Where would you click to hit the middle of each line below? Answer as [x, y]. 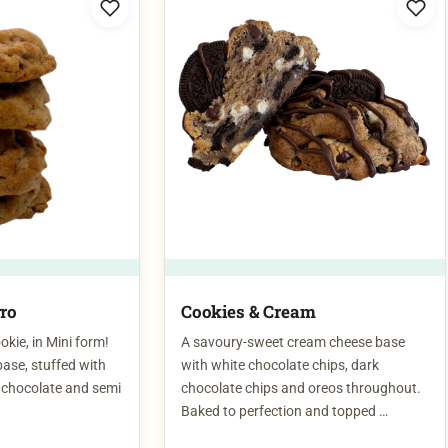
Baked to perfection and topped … [284, 373]
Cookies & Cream [248, 272]
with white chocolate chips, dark [280, 327]
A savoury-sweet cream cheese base [293, 304]
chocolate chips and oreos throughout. [301, 350]
